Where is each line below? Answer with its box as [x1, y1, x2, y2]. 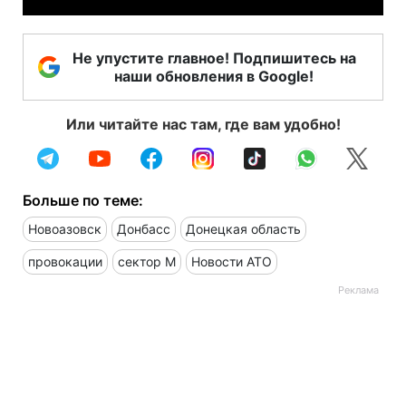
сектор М [118, 253, 176, 269]
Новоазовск [28, 220, 101, 237]
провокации [28, 253, 102, 269]
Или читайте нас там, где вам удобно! [65, 114, 341, 133]
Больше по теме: [23, 190, 143, 209]
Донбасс [117, 220, 170, 237]
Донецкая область [186, 220, 301, 237]
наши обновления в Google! [114, 66, 314, 85]
